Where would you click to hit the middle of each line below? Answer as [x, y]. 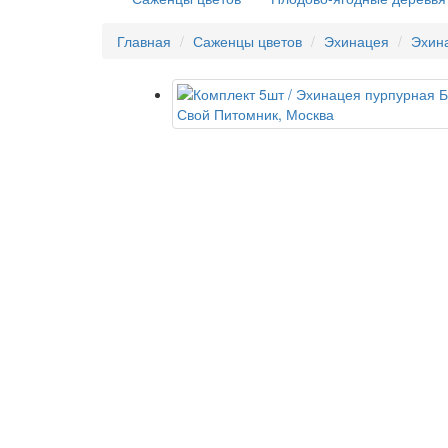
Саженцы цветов [247, 40]
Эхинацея [356, 40]
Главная [144, 40]
